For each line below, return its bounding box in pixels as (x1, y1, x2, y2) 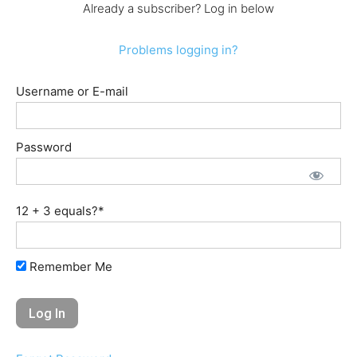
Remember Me (26, 259, 112, 274)
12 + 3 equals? (16, 203, 98, 218)
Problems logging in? (119, 42, 238, 57)
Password (16, 139, 72, 155)
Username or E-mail (16, 84, 128, 99)
